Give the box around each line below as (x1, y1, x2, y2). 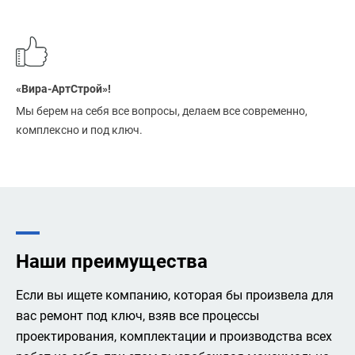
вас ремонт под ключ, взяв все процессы (16, 308, 259, 323)
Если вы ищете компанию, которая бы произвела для (16, 288, 334, 303)
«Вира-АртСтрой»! (16, 82, 111, 95)
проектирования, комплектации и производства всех (16, 329, 332, 344)
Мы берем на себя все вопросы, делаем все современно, (16, 105, 307, 117)
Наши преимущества (16, 250, 208, 273)
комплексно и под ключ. (16, 124, 143, 136)
